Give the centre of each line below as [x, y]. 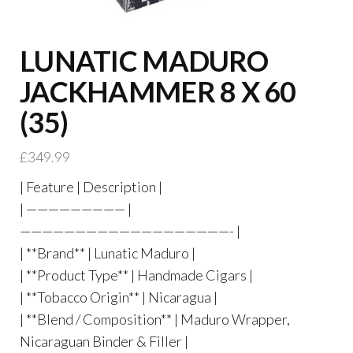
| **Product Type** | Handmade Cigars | [136, 275]
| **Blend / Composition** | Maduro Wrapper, [155, 319]
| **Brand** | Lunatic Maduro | [108, 253]
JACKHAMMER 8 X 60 [158, 91]
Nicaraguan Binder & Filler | [104, 341]
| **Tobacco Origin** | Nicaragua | [119, 297]
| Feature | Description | [91, 187]
